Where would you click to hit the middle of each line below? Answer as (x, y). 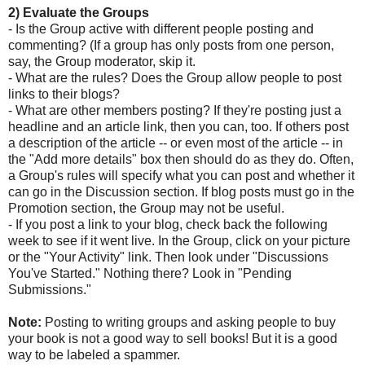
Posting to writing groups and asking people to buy (190, 322)
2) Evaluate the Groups (79, 12)
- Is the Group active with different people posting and (161, 29)
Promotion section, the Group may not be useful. (146, 208)
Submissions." (50, 289)
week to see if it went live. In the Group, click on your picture (179, 240)
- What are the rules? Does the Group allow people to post (175, 77)
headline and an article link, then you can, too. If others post (178, 126)
